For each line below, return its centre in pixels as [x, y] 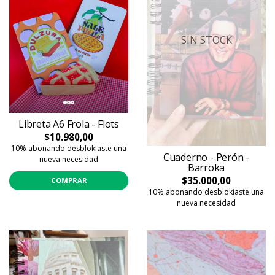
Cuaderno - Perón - [206, 157]
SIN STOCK [206, 40]
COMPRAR [69, 180]
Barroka [206, 167]
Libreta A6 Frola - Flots [69, 124]
